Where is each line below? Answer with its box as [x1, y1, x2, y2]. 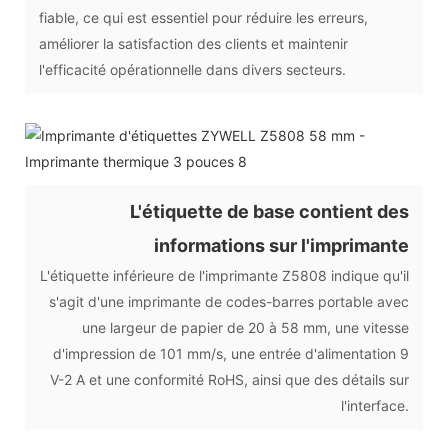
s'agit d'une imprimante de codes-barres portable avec [49, 292, 409, 310]
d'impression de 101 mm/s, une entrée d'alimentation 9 [53, 344, 409, 362]
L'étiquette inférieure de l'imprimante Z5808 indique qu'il [40, 266, 409, 284]
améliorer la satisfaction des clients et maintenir [39, 34, 348, 52]
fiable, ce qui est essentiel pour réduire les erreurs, [39, 8, 368, 26]
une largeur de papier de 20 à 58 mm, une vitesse [82, 318, 409, 336]
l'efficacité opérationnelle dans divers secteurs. [39, 60, 346, 78]
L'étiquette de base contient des [130, 200, 409, 222]
